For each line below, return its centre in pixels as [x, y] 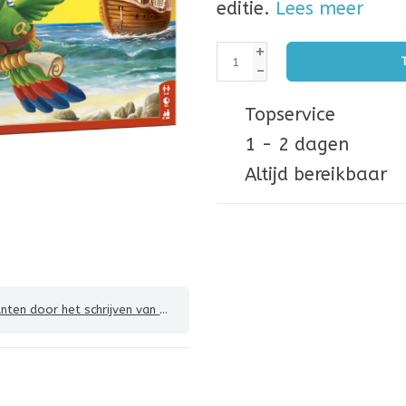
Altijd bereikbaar [313, 174]
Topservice [287, 115]
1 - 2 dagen [294, 145]
